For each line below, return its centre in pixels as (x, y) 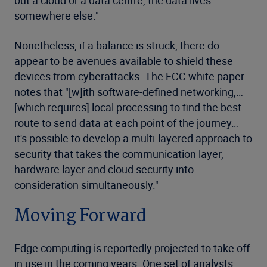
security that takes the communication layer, (119, 154)
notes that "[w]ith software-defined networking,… (129, 92)
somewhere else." (57, 16)
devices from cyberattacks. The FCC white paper (129, 77)
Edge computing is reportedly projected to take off (132, 248)
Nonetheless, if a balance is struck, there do (117, 46)
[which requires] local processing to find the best (128, 108)
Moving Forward (80, 217)
